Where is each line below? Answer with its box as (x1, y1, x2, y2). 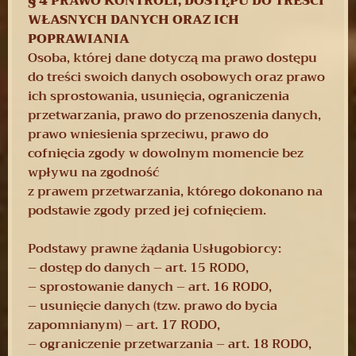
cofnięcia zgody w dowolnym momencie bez (28, 141, 304, 164)
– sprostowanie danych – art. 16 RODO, (28, 275, 272, 298)
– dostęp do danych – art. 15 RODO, (28, 256, 249, 279)
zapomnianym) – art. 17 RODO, (28, 313, 220, 336)
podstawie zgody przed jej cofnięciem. (28, 199, 266, 222)
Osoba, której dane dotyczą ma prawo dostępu (28, 46, 317, 69)
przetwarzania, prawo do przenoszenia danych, (28, 103, 321, 126)
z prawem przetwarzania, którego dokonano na (28, 180, 323, 203)
